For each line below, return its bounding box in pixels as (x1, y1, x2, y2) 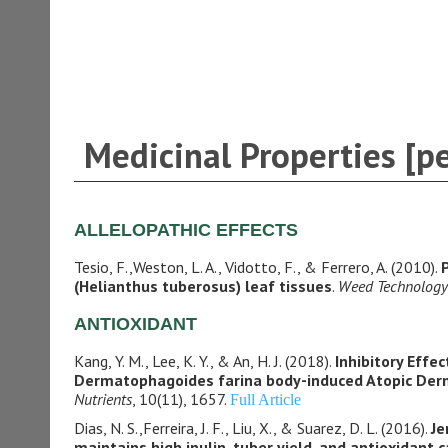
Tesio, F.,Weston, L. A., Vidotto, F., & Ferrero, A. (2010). (73, 257, 441, 277)
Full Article (229, 391, 301, 408)
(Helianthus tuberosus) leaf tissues (73, 276, 332, 296)
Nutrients (73, 389, 132, 409)
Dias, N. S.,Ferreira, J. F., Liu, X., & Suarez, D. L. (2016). (73, 418, 431, 438)
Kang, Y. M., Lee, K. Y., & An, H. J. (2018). (73, 351, 335, 371)
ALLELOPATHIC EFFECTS (73, 220, 298, 240)
